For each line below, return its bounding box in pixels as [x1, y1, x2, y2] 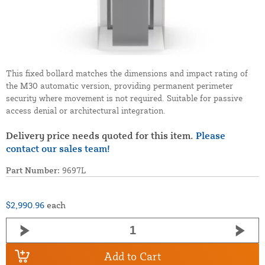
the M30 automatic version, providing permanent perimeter [6, 80, 233, 91]
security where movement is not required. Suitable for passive [6, 93, 243, 104]
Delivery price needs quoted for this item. [6, 130, 196, 142]
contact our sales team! [6, 143, 110, 155]
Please [196, 130, 225, 142]
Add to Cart [104, 249, 161, 263]
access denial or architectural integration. [6, 105, 166, 116]
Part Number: [6, 165, 60, 176]
